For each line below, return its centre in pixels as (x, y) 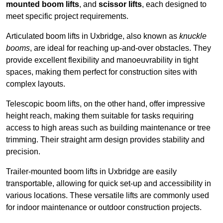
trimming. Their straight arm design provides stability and (105, 140)
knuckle (193, 36)
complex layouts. (36, 84)
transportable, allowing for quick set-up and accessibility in (109, 184)
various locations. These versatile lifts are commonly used (108, 196)
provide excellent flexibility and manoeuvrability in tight (102, 60)
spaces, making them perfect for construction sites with (102, 72)
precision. (23, 152)
